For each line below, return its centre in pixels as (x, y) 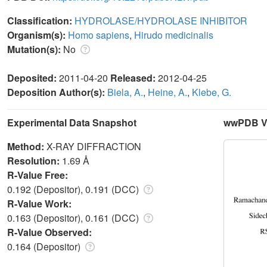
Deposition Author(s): (57, 92)
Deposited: (33, 77)
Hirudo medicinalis (174, 35)
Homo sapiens (99, 35)
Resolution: (35, 160)
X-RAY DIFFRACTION (94, 146)
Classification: (41, 20)
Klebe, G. (212, 92)
